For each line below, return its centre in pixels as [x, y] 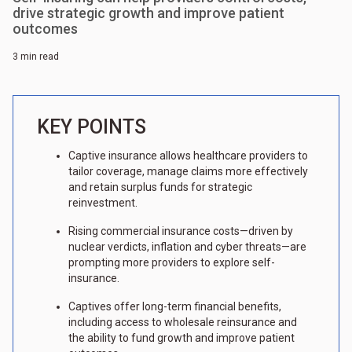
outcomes [45, 29]
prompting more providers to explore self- [172, 263]
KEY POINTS [92, 127]
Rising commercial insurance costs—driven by [181, 231]
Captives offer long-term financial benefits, [175, 307]
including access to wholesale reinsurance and [183, 323]
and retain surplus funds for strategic [160, 187]
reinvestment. [103, 203]
